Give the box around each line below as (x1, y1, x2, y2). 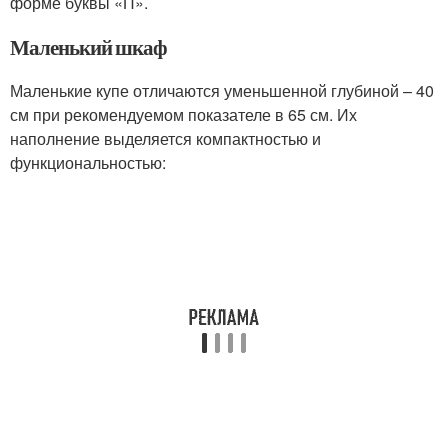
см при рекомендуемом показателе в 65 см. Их (10, 102, 357, 126)
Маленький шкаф (10, 31, 168, 62)
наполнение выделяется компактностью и (10, 126, 321, 150)
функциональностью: (10, 150, 166, 174)
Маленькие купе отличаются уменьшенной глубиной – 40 (10, 78, 434, 102)
